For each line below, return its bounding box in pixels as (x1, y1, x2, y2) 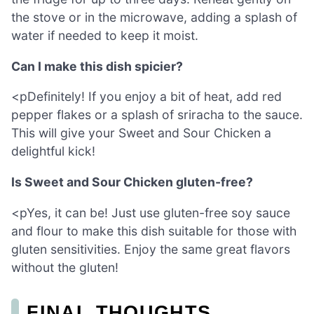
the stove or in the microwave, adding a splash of (11, 10, 297, 25)
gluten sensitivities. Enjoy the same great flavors (11, 241, 290, 257)
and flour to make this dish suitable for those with (11, 223, 296, 238)
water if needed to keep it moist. (11, 28, 198, 43)
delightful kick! (11, 144, 95, 159)
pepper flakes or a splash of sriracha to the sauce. (11, 107, 303, 123)
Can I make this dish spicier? (11, 58, 183, 74)
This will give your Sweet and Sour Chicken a (11, 125, 271, 141)
